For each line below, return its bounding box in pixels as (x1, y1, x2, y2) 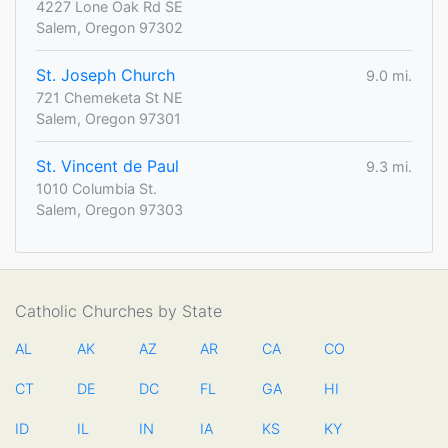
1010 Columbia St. (36, 180, 157, 198)
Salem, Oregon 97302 (36, 19, 183, 37)
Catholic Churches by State (15, 301, 222, 322)
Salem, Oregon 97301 (36, 110, 181, 128)
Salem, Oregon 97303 (36, 201, 183, 219)
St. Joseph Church (36, 65, 175, 86)
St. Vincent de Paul (36, 156, 179, 177)
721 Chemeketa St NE (36, 89, 183, 107)
